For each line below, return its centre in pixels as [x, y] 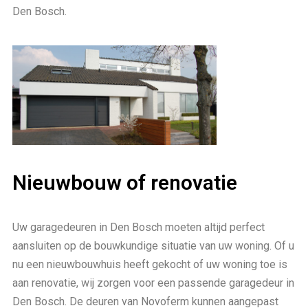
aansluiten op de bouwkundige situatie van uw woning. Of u [153, 245]
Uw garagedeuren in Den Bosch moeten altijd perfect [139, 227]
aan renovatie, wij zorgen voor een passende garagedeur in [153, 283]
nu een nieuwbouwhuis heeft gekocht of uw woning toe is [150, 264]
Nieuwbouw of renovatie [125, 182]
